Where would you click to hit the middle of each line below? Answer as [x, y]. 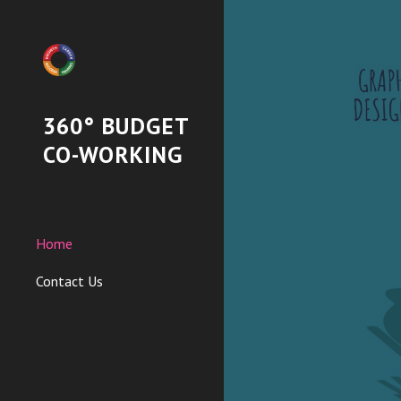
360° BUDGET [116, 126]
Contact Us [69, 281]
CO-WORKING [113, 154]
